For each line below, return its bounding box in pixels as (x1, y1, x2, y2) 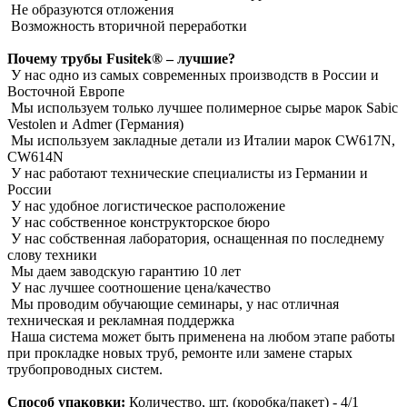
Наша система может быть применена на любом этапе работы (7, 328, 395, 344)
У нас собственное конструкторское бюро (7, 213, 270, 230)
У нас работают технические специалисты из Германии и (7, 164, 368, 181)
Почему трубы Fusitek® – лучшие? (7, 50, 235, 66)
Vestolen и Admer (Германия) (7, 115, 184, 132)
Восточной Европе (7, 83, 124, 99)
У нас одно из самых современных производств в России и (7, 66, 379, 83)
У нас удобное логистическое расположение (7, 197, 285, 213)
